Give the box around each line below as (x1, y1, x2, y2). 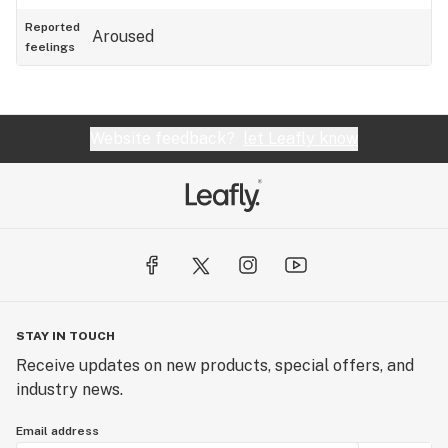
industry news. (16, 380, 123, 399)
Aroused (92, 27, 154, 46)
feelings (25, 40, 75, 54)
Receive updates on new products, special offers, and (16, 356, 414, 375)
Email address (16, 424, 99, 438)
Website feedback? (90, 129, 243, 148)
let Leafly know (243, 129, 358, 148)
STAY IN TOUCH (16, 329, 115, 343)
